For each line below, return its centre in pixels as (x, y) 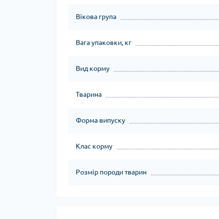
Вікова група (96, 17)
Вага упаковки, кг (104, 43)
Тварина (89, 94)
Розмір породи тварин (111, 172)
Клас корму (94, 146)
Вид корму (93, 68)
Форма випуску (100, 120)
